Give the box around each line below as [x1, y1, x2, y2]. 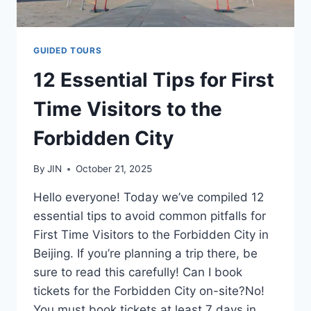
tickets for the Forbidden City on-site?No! [33, 284, 264, 299]
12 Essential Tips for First [33, 67, 274, 92]
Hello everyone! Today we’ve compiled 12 [33, 190, 264, 205]
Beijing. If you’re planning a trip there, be [33, 246, 258, 261]
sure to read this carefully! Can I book [33, 265, 242, 280]
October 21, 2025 [76, 163, 153, 175]
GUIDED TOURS [33, 44, 102, 56]
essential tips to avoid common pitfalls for [33, 209, 266, 224]
